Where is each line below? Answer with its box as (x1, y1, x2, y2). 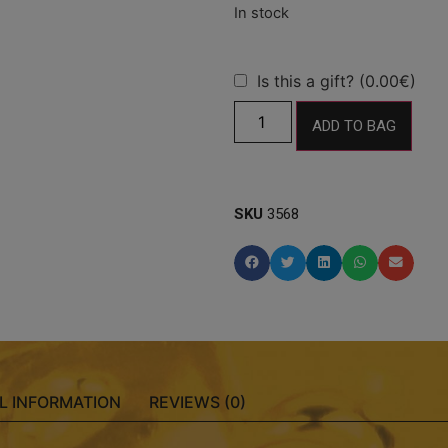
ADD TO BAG (312, 116, 397, 135)
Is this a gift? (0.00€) (257, 70, 416, 91)
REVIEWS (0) (149, 391, 247, 412)
